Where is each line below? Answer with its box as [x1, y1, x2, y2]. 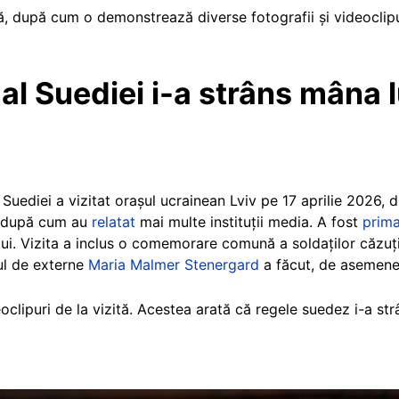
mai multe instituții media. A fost [135, 212, 362, 231]
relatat [92, 212, 135, 231]
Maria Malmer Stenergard [88, 255, 259, 273]
